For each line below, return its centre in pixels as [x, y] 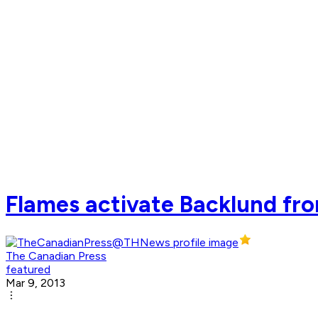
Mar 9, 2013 [35, 283]
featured [28, 270]
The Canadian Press [56, 256]
